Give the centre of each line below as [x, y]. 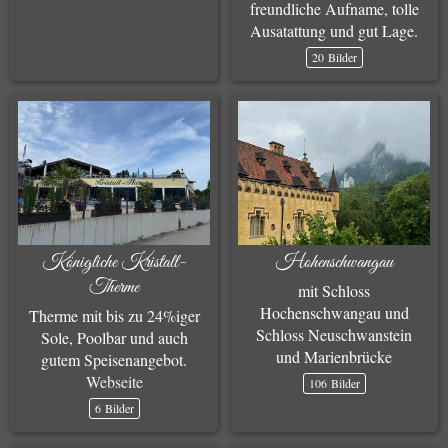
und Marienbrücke [334, 356]
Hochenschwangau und [334, 312]
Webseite [114, 381]
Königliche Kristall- [114, 262]
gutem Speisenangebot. [114, 359]
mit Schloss [334, 290]
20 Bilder [334, 57]
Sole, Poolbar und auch [114, 337]
